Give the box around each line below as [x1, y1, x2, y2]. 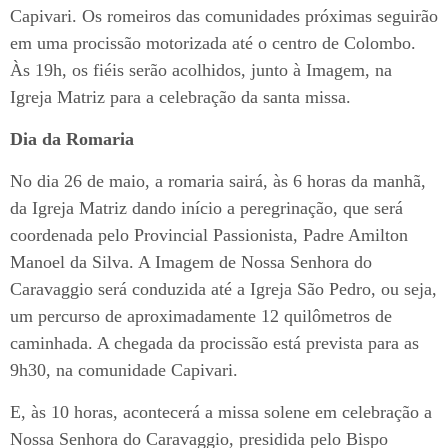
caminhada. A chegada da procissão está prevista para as [10, 332, 419, 353]
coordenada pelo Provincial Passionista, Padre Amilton [10, 224, 408, 245]
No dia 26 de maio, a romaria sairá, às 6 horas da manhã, [10, 170, 426, 191]
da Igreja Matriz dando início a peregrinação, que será [10, 197, 403, 218]
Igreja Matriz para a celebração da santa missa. [10, 86, 351, 107]
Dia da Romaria [10, 128, 134, 149]
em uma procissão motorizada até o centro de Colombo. [10, 32, 416, 53]
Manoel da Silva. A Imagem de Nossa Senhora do [10, 251, 372, 272]
